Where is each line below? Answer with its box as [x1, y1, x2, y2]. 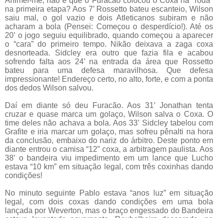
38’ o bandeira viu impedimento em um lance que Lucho [5, 154, 213, 163]
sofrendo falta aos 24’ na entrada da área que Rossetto [5, 57, 213, 66]
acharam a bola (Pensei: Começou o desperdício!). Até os [5, 22, 213, 31]
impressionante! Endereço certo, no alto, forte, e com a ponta [5, 75, 213, 84]
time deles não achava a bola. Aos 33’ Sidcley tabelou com [5, 119, 213, 127]
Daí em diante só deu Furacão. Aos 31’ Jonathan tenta [5, 101, 213, 110]
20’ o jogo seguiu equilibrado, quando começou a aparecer [5, 31, 213, 40]
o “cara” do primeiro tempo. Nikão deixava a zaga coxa [5, 40, 213, 49]
